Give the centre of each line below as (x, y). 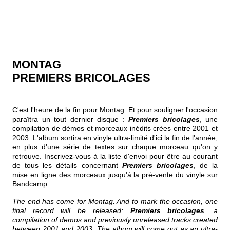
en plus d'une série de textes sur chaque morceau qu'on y (115, 147)
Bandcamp (30, 184)
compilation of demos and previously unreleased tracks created (115, 219)
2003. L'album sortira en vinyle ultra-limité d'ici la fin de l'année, (115, 137)
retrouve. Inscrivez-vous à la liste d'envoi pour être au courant (115, 156)
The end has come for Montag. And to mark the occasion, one (115, 201)
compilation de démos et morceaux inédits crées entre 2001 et (115, 128)
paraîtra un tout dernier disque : (70, 119)
